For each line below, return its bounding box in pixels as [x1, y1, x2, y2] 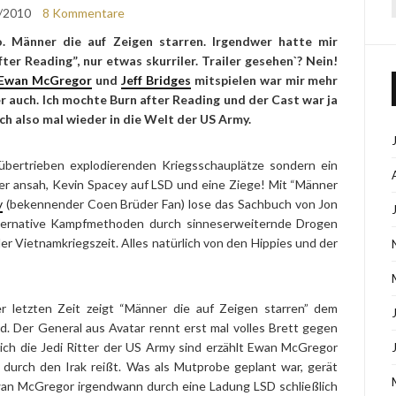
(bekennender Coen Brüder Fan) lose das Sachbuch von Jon [2, 196, 339, 211]
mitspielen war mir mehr [190, 72, 339, 88]
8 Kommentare [42, 5, 125, 20]
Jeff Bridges [120, 72, 191, 88]
